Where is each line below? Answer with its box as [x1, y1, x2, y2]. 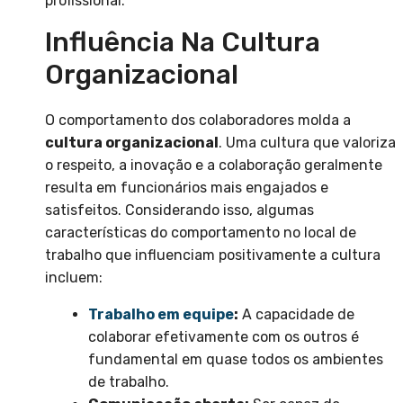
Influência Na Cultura [45, 26, 320, 59]
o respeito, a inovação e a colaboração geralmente [45, 157, 382, 175]
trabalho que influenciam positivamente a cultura [45, 246, 381, 264]
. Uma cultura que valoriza [219, 134, 396, 152]
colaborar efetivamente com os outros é [88, 328, 359, 346]
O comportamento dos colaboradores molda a [45, 112, 351, 130]
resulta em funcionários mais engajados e [45, 179, 328, 197]
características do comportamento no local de [45, 224, 356, 242]
